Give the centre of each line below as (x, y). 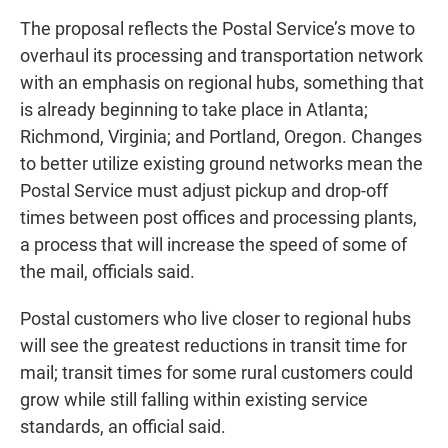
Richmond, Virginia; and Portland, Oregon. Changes (221, 137)
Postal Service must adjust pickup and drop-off (204, 191)
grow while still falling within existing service (194, 400)
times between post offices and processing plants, (218, 218)
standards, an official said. (123, 427)
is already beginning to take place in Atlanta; (194, 110)
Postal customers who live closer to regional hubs (215, 319)
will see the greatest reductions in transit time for (213, 346)
